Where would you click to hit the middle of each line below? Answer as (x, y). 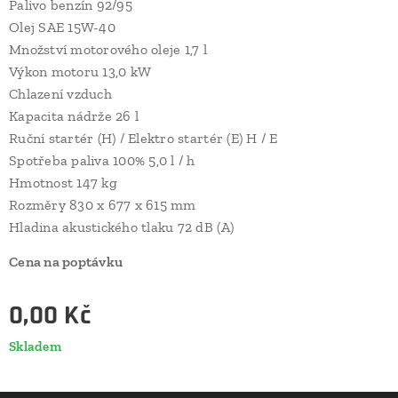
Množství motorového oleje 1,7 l (108, 49)
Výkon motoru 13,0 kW (80, 71)
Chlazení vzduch (60, 93)
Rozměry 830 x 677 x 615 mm (103, 204)
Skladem (35, 346)
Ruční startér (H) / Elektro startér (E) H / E (143, 138)
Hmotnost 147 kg (63, 182)
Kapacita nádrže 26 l (74, 115)
